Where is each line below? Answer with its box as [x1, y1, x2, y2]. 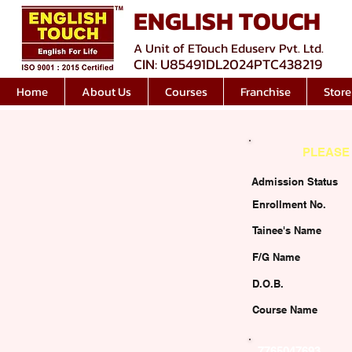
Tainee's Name [252, 224, 321, 236]
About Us [82, 82, 131, 101]
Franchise [240, 82, 291, 101]
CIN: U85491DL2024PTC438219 [134, 53, 322, 75]
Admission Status [251, 175, 338, 188]
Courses [164, 82, 207, 101]
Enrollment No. [252, 198, 326, 211]
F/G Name [252, 251, 300, 263]
